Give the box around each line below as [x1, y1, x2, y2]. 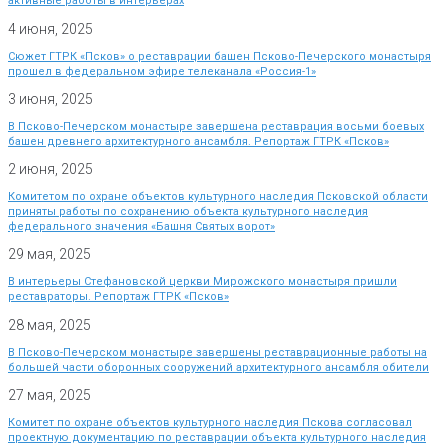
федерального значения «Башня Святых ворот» [8, 220, 275, 234]
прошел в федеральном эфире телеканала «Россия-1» [8, 64, 316, 78]
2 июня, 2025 [8, 161, 93, 177]
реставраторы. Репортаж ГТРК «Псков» [8, 290, 229, 304]
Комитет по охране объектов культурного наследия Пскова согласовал [8, 415, 412, 429]
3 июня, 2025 [8, 90, 93, 107]
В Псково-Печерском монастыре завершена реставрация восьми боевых [8, 119, 424, 133]
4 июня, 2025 [8, 20, 93, 37]
